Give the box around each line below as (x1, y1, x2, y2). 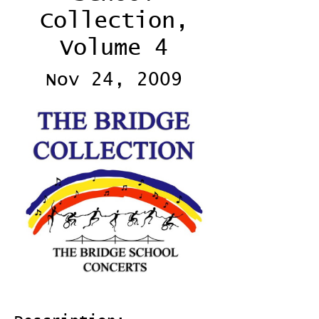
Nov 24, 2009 (46, 70, 182, 89)
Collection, (39, 10, 189, 33)
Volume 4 (60, 37, 168, 60)
